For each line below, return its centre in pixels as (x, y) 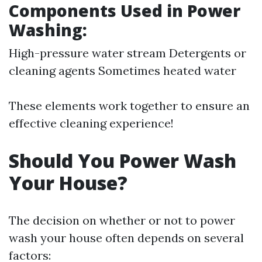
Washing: (48, 30)
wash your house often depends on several (126, 238)
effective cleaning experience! (91, 123)
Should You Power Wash (123, 161)
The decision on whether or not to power (122, 220)
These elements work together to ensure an (129, 106)
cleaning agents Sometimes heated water (123, 70)
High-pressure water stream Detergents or (127, 53)
